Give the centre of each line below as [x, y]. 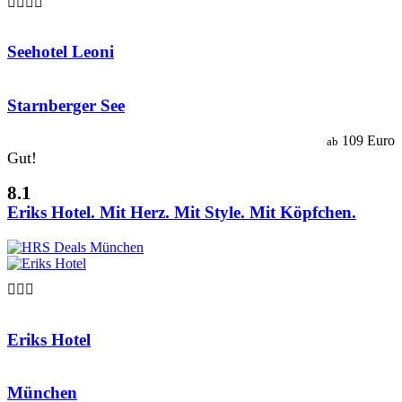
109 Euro [367, 140]
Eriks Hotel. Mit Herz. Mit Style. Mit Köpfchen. [182, 213]
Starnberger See [66, 105]
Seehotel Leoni [61, 52]
